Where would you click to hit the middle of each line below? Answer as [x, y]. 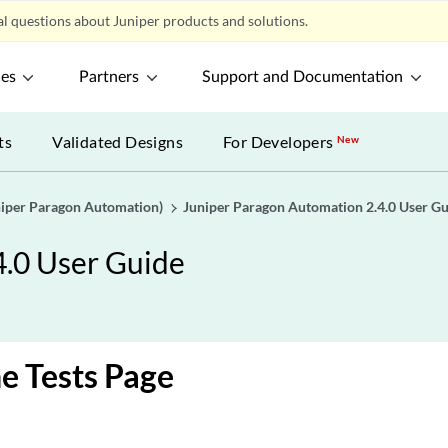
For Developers [280, 141]
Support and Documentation [303, 77]
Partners [109, 77]
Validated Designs [118, 141]
